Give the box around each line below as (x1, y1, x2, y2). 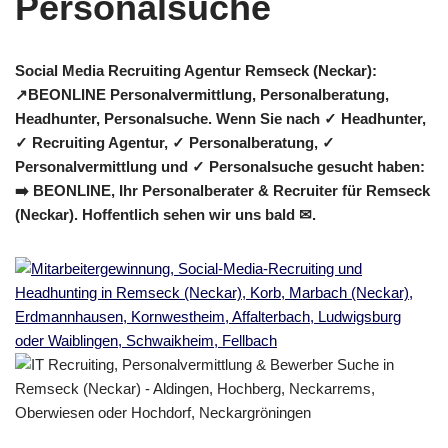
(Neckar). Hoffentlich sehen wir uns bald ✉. (15, 206, 316, 223)
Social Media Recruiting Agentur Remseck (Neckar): (15, 62, 377, 79)
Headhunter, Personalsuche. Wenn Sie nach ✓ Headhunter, (15, 110, 426, 127)
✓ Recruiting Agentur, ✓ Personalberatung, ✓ (15, 134, 335, 151)
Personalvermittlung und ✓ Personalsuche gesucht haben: (15, 158, 425, 175)
